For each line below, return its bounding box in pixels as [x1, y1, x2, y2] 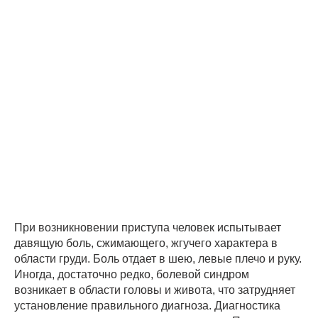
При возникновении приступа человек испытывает [14, 221, 281, 234]
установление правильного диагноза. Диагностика [14, 300, 280, 312]
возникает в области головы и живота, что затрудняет [14, 284, 295, 296]
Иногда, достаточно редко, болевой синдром [14, 268, 249, 280]
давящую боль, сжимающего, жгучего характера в [14, 237, 278, 249]
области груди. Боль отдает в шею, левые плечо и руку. [14, 253, 302, 265]
